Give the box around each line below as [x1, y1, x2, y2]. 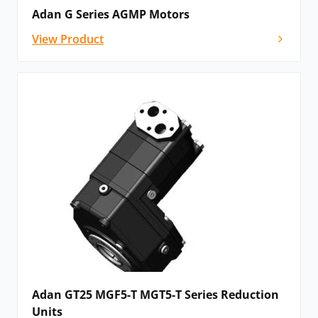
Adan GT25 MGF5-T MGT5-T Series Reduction [32, 287, 279, 303]
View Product [32, 31, 104, 48]
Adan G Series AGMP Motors [32, 6, 190, 23]
